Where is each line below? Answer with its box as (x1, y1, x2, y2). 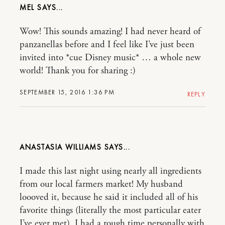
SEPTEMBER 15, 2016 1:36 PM (20, 88, 115, 97)
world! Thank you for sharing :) (20, 65, 136, 77)
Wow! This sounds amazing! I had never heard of (20, 26, 201, 38)
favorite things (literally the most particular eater (20, 204, 201, 217)
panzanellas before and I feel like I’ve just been (20, 39, 194, 51)
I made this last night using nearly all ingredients (20, 165, 201, 178)
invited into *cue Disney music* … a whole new (20, 52, 201, 64)
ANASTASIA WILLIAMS (20, 142, 104, 153)
